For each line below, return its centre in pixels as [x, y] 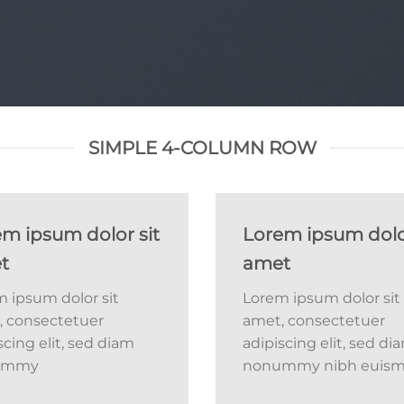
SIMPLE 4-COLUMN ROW [202, 148]
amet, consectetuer [314, 321]
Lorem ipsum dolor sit [321, 298]
